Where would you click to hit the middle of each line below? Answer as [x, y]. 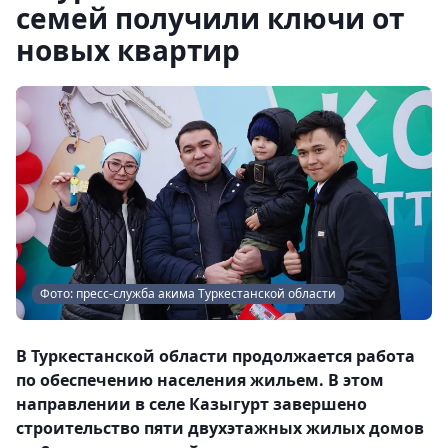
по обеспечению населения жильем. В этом [200, 380]
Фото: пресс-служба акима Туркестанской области [188, 293]
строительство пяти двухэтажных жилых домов [220, 428]
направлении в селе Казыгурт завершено [191, 404]
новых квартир [128, 50]
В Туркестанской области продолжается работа [215, 356]
